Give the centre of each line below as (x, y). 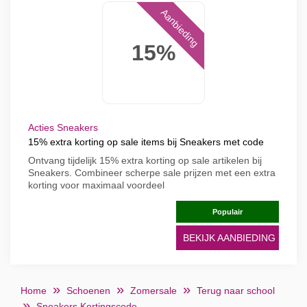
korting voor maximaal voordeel (96, 185)
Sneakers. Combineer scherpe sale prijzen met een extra (152, 173)
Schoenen (88, 291)
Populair (228, 212)
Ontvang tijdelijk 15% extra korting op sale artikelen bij (145, 160)
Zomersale (153, 291)
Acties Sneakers (63, 127)
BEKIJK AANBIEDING (229, 238)
